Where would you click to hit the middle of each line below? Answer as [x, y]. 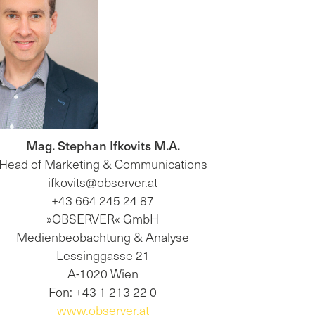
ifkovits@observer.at [103, 181]
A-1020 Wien [103, 273]
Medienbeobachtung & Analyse [103, 236]
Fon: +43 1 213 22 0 [103, 291]
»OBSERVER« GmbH [103, 218]
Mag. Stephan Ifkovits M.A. [103, 145]
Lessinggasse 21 [103, 255]
